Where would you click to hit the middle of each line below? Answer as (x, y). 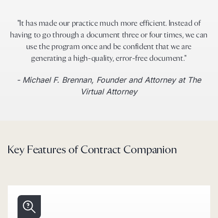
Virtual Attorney (109, 92)
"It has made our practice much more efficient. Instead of (109, 24)
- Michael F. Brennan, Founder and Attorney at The (109, 80)
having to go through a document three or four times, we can (109, 35)
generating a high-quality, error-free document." (109, 59)
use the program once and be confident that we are (109, 47)
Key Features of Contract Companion (93, 150)
